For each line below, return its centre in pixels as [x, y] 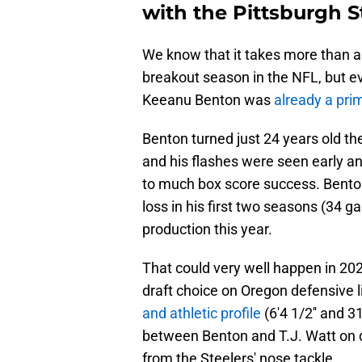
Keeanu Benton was [208, 100]
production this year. [207, 229]
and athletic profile [202, 314]
